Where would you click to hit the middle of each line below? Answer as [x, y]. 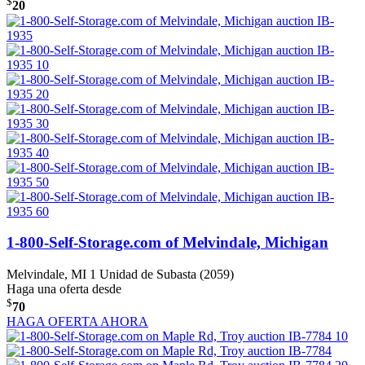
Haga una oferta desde [64, 288]
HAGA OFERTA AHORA [77, 322]
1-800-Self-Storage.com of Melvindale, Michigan [167, 243]
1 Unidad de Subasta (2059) [162, 274]
